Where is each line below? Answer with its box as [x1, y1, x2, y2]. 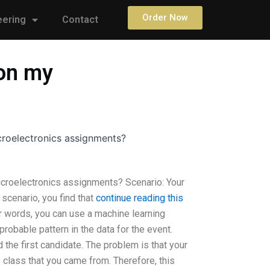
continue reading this [95, 192, 183, 204]
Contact [62, 14, 99, 25]
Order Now [142, 12, 188, 23]
